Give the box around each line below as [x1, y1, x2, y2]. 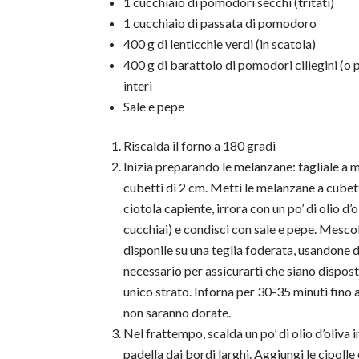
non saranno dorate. [123, 305, 232, 321]
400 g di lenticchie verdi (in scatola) [123, 36, 317, 52]
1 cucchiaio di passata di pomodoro [123, 15, 317, 31]
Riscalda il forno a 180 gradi [123, 138, 276, 154]
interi [123, 78, 153, 94]
